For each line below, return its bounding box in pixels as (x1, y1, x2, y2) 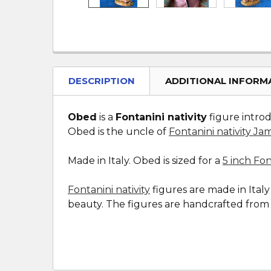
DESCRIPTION (68, 75, 135, 87)
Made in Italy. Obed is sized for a (68, 155, 223, 166)
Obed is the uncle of (68, 126, 169, 137)
